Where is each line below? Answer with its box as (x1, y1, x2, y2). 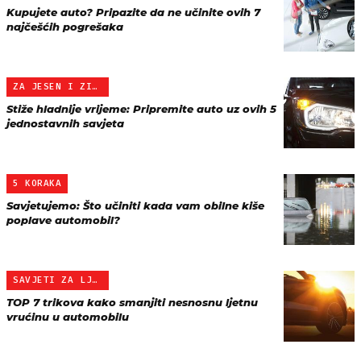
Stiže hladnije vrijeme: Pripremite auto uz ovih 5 (6, 102, 276, 115)
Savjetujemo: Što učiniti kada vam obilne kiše (6, 199, 264, 212)
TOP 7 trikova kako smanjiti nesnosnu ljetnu (6, 296, 258, 309)
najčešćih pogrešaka (6, 20, 123, 33)
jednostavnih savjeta (6, 117, 124, 130)
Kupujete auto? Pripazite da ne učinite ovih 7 (6, 6, 260, 19)
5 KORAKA (13, 178, 62, 189)
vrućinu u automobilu (6, 310, 129, 323)
